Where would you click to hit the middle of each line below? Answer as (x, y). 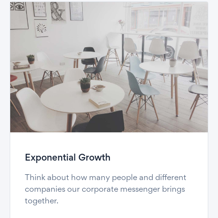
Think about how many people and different (106, 179)
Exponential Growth (68, 159)
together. (42, 202)
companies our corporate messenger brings (105, 190)
